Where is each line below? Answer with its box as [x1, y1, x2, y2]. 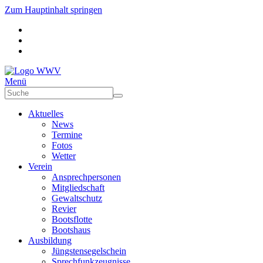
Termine [52, 130, 82, 140]
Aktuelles [28, 109, 63, 119]
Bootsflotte [52, 214, 92, 224]
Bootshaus [52, 225, 90, 235]
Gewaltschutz [52, 193, 102, 203]
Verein [28, 161, 52, 171]
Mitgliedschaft [52, 183, 104, 193]
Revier [52, 204, 76, 214]
